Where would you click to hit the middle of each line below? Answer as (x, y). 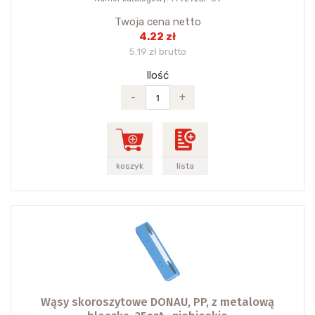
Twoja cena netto (157, 22)
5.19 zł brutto (157, 52)
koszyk (130, 166)
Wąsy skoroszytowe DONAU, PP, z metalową (157, 302)
